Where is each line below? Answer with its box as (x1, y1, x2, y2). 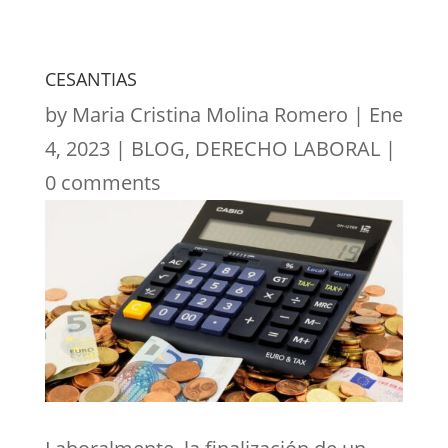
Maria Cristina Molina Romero (71, 100, 348, 128)
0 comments (44, 168, 161, 196)
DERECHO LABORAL (194, 134, 380, 162)
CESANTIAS (44, 66, 137, 91)
